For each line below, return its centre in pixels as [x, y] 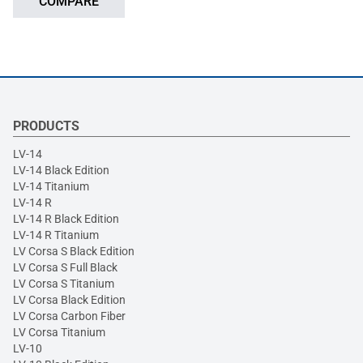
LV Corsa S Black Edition [74, 251]
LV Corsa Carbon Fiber [69, 316]
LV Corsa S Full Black [65, 267]
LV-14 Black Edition [61, 170]
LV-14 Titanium [51, 186]
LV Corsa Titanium [59, 332]
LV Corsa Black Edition [69, 299]
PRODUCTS [46, 126]
